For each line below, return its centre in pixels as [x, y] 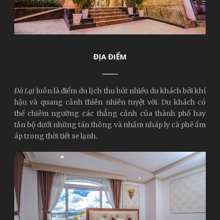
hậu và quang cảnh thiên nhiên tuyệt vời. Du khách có [110, 102]
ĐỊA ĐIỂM [110, 56]
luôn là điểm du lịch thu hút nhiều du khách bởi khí [121, 91]
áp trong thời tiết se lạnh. [56, 136]
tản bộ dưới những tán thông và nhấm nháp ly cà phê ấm [110, 124]
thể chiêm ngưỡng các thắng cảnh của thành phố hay [110, 113]
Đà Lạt [25, 91]
